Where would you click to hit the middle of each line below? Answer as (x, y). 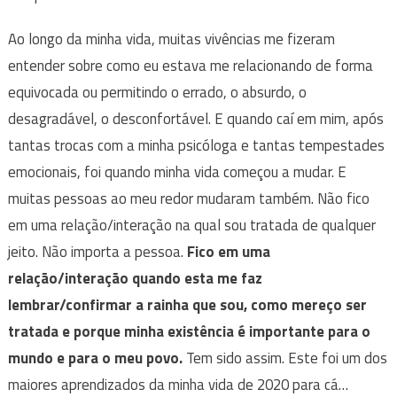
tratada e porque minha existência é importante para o (189, 331)
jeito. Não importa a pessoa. (97, 251)
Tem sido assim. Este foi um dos (284, 358)
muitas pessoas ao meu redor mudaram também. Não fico (188, 198)
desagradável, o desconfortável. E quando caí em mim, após (195, 118)
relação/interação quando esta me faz (135, 278)
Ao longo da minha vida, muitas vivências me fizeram (171, 39)
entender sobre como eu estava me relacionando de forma (190, 65)
